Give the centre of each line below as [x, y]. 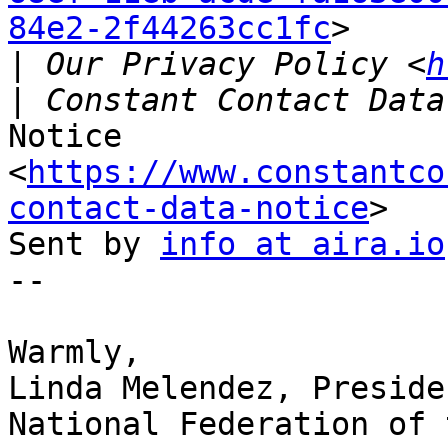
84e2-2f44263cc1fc [169, 28]
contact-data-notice [188, 208]
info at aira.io [302, 244]
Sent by [84, 244]
